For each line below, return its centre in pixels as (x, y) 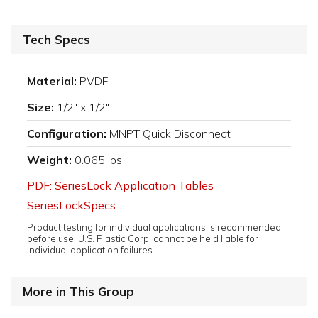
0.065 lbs (98, 159)
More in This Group (78, 291)
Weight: (49, 159)
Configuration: (67, 133)
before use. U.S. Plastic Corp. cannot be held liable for (143, 238)
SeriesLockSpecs (71, 205)
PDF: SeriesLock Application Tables (120, 185)
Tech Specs (56, 39)
